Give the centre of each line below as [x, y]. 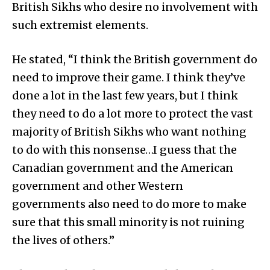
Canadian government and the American [123, 168]
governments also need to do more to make [129, 204]
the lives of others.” [63, 240]
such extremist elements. [80, 25]
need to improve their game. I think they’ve [129, 77]
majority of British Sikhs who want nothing [129, 131]
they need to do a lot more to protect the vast [133, 113]
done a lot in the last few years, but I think [125, 95]
